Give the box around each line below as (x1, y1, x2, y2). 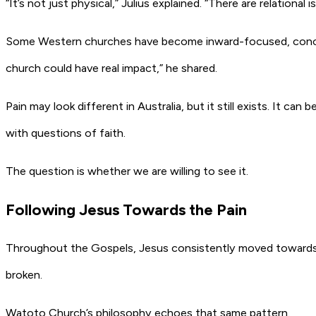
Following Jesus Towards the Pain (6, 200, 247, 219)
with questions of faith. (6, 126, 126, 140)
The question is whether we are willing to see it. (6, 164, 248, 178)
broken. (6, 267, 42, 281)
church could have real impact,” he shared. (6, 61, 217, 75)
